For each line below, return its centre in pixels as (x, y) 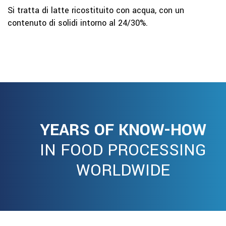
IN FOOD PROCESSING (123, 150)
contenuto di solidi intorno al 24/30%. (78, 23)
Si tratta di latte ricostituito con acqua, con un (96, 10)
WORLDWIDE (123, 171)
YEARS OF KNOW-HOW (123, 130)
